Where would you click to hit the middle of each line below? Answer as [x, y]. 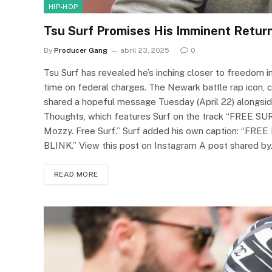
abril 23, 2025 [145, 50]
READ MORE [76, 174]
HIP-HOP [63, 6]
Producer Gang [81, 50]
